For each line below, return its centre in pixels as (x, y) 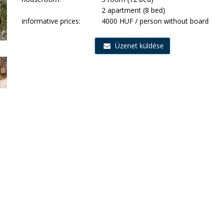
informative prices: (51, 21)
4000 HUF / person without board (155, 21)
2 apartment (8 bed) (134, 10)
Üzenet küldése (139, 46)
